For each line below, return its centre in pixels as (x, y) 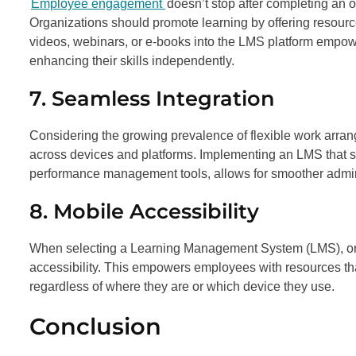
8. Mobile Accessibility (144, 211)
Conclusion (95, 326)
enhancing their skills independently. (132, 60)
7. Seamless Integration (152, 98)
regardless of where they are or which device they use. (182, 286)
